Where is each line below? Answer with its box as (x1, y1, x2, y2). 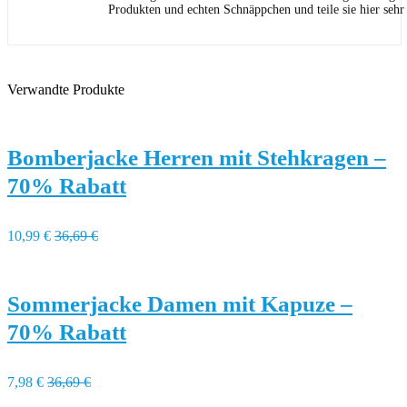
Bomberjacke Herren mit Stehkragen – (7, 145, 386, 170)
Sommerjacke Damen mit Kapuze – (7, 292, 352, 316)
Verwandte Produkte (7, 82, 124, 97)
